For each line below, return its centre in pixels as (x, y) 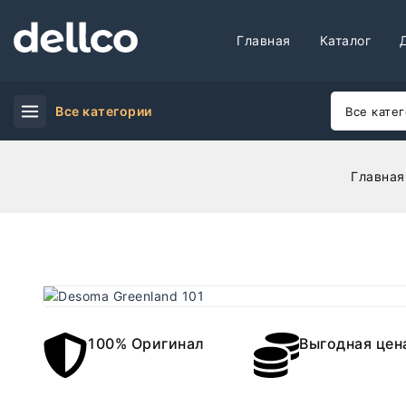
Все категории (104, 111)
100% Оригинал (146, 343)
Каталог (345, 40)
